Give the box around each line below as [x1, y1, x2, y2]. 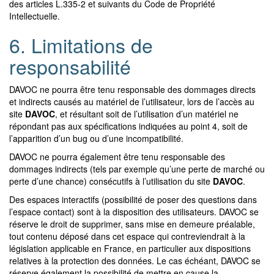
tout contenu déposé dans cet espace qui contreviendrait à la [9, 229, 245, 242]
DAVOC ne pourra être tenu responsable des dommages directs [9, 83, 256, 95]
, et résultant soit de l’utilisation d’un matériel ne [55, 107, 239, 120]
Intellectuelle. [9, 9, 60, 22]
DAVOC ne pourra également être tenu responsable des [9, 150, 225, 163]
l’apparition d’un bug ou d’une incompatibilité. [9, 131, 183, 144]
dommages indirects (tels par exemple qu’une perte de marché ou [9, 162, 265, 175]
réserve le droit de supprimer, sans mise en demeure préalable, [9, 217, 255, 230]
